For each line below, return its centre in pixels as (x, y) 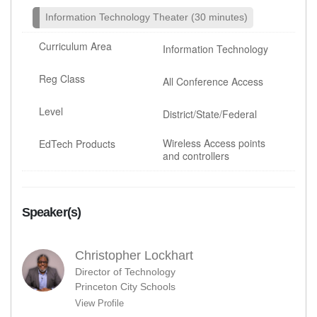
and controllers (196, 155)
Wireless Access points (214, 143)
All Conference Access (213, 81)
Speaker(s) (51, 212)
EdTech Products (77, 143)
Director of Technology (125, 271)
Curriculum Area (76, 46)
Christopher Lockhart (134, 255)
